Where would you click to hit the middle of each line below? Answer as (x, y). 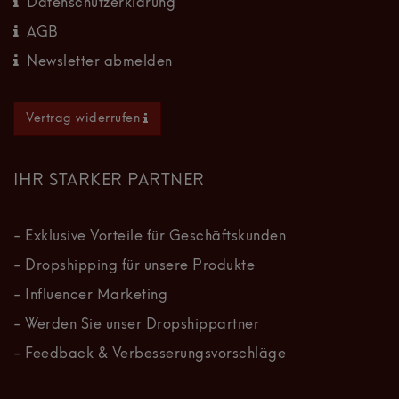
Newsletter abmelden (100, 62)
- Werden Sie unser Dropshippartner (136, 325)
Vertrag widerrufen (83, 118)
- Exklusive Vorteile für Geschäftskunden (150, 236)
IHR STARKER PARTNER (109, 180)
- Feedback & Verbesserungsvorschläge (150, 354)
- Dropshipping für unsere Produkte (134, 266)
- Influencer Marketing (90, 295)
